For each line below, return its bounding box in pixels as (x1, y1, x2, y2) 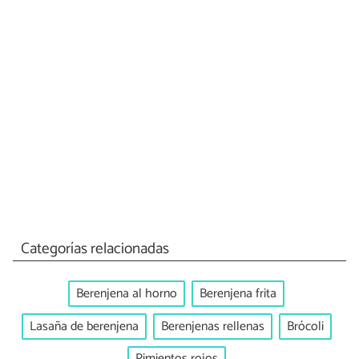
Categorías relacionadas (20, 236, 169, 261)
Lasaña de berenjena (29, 315, 139, 337)
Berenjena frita (200, 283, 276, 305)
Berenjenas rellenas (160, 315, 264, 337)
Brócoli (286, 315, 324, 337)
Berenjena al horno (76, 283, 177, 305)
